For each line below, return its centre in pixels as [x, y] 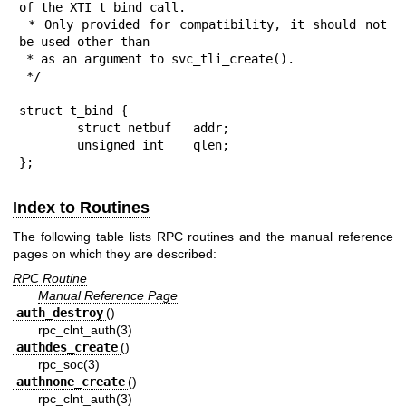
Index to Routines [81, 208]
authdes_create [67, 348]
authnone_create [70, 382]
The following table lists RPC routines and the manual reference [203, 236]
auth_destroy [59, 313]
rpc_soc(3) [69, 365]
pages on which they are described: [115, 253]
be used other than [84, 42]
